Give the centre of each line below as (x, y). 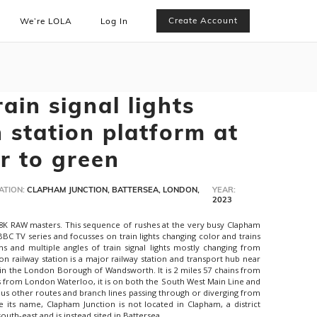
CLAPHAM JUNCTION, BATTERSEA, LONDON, (114, 189)
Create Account (203, 21)
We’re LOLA (46, 21)
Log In (115, 21)
